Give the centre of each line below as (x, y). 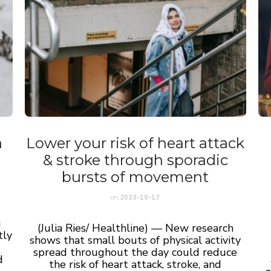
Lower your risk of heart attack (135, 143)
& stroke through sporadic (135, 160)
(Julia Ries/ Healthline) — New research (135, 228)
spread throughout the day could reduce (135, 252)
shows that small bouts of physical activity (135, 240)
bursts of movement (135, 177)
